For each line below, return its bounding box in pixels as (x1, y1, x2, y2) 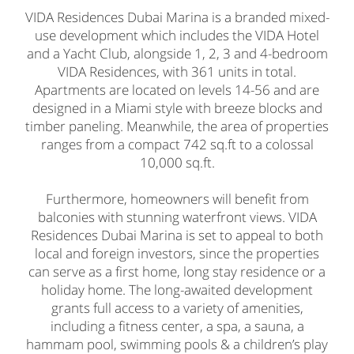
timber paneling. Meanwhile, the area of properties (25, 116, 329, 135)
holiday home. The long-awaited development (41, 280, 313, 299)
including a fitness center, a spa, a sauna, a (50, 316, 304, 335)
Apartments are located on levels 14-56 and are (35, 80, 319, 99)
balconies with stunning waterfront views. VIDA (37, 207, 317, 226)
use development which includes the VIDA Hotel (35, 25, 319, 44)
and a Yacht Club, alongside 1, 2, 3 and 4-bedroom (26, 43, 328, 62)
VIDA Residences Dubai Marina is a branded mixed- (24, 7, 330, 26)
